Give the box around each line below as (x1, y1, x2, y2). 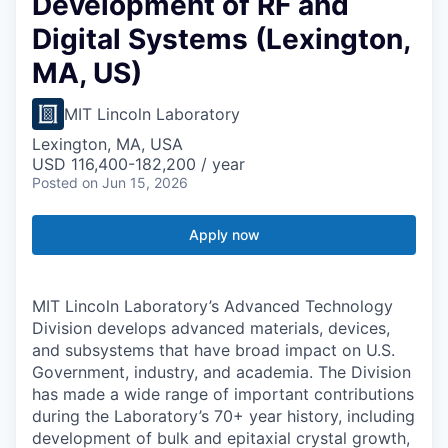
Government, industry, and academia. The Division (32, 362, 411, 382)
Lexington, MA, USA (32, 134, 183, 154)
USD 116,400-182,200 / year (32, 154, 245, 174)
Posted (32, 174, 78, 191)
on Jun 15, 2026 (82, 174, 188, 191)
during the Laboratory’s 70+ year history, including (32, 406, 415, 426)
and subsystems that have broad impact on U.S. (32, 340, 395, 360)
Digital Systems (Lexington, (32, 22, 410, 56)
